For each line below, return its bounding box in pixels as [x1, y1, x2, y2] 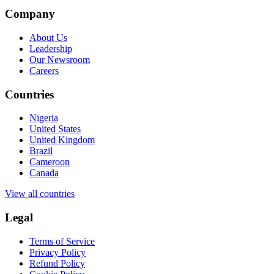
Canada [29, 168, 59, 179]
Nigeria [29, 113, 58, 124]
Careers [29, 65, 59, 76]
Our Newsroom [29, 54, 90, 65]
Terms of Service [29, 235, 95, 246]
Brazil [29, 146, 53, 157]
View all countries [5, 188, 75, 199]
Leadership [29, 43, 72, 54]
